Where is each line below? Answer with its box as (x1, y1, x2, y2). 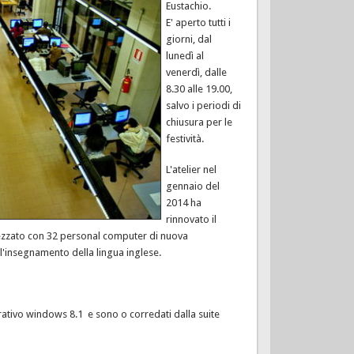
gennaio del (165, 180, 220, 193)
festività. (165, 133, 204, 145)
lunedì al (165, 50, 204, 62)
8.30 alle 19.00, (165, 83, 232, 96)
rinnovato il (165, 213, 217, 226)
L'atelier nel (165, 164, 217, 176)
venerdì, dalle (165, 66, 227, 79)
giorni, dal (165, 33, 212, 46)
